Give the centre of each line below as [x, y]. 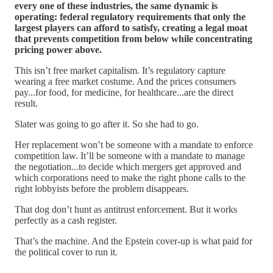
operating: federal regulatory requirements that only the [130, 17]
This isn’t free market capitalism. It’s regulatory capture [120, 71]
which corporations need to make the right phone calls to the [130, 178]
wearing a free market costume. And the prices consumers [125, 82]
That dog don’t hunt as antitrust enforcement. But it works [126, 210]
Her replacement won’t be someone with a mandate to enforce [134, 145]
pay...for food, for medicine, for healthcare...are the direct [124, 93]
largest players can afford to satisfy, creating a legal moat [131, 28]
